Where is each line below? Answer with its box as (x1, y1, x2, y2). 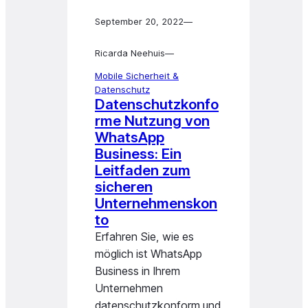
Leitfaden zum (95, 162, 190, 179)
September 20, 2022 (95, 16, 184, 27)
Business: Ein (95, 145, 181, 162)
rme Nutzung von (95, 112, 210, 129)
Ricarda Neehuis (95, 47, 165, 58)
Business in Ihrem (95, 264, 180, 278)
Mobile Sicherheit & (95, 70, 179, 81)
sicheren (95, 178, 153, 195)
